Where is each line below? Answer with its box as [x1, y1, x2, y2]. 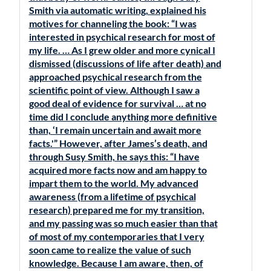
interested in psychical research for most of [28, 31, 215, 42]
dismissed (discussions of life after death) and [28, 57, 221, 69]
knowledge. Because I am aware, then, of [28, 257, 203, 269]
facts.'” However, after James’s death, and [28, 137, 207, 149]
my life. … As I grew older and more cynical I [28, 44, 215, 56]
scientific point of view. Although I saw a [28, 84, 200, 96]
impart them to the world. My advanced [28, 177, 198, 189]
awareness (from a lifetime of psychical [28, 191, 196, 202]
